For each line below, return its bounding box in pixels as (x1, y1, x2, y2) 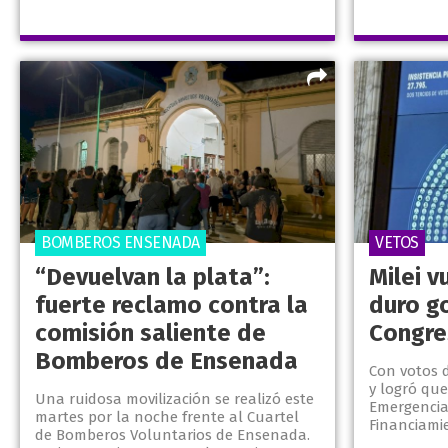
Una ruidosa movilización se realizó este (35, 390, 314, 409)
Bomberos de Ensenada (35, 347, 298, 376)
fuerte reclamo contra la (35, 291, 308, 320)
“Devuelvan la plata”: (35, 263, 270, 292)
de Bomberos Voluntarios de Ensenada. (35, 426, 310, 445)
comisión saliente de (35, 319, 266, 348)
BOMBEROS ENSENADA (41, 233, 200, 253)
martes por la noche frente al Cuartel (35, 408, 299, 427)
